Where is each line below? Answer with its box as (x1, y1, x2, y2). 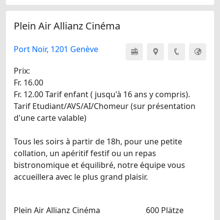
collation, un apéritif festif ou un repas (14, 147, 156, 159)
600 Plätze (146, 204, 184, 216)
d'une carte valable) (14, 112, 86, 123)
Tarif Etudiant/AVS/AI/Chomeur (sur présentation (14, 100, 195, 111)
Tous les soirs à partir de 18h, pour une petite (14, 136, 182, 147)
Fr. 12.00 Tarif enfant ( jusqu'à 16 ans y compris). (14, 88, 190, 100)
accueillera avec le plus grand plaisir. (14, 171, 148, 182)
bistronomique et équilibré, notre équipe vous (14, 159, 185, 170)
